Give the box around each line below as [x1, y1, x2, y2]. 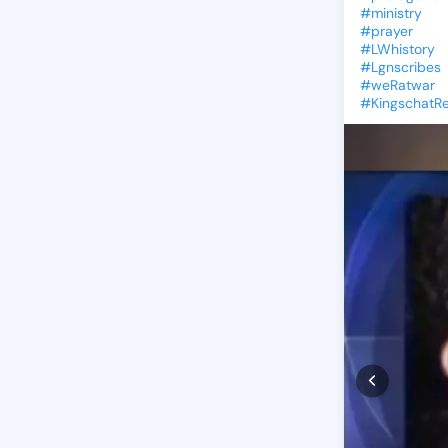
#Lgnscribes [360, 58, 441, 76]
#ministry [360, 4, 422, 22]
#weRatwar [360, 76, 435, 94]
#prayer [360, 22, 413, 40]
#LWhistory [360, 40, 435, 58]
